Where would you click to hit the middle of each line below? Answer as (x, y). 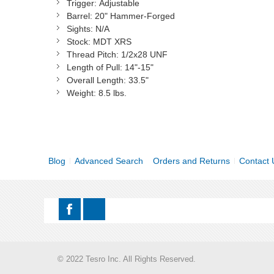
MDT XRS (112, 42)
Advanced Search (109, 161)
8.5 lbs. (111, 93)
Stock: (80, 42)
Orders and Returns (191, 161)
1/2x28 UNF (143, 55)
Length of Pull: (94, 68)
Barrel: (80, 16)
